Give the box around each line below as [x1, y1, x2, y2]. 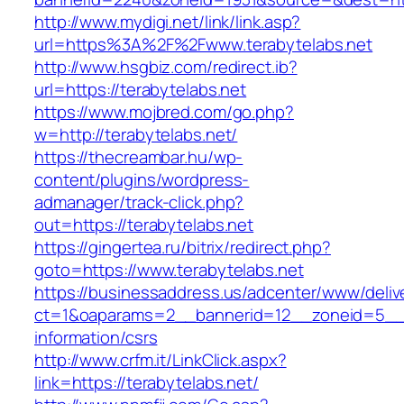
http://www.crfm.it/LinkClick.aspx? [34, 348, 287, 372]
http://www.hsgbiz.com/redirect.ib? [34, 55, 298, 79]
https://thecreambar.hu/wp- [34, 145, 243, 170]
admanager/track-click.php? [34, 190, 244, 215]
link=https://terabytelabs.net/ [34, 371, 259, 395]
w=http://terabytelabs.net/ [34, 123, 238, 147]
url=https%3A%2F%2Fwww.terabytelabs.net [34, 32, 373, 57]
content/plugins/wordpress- [34, 168, 250, 192]
